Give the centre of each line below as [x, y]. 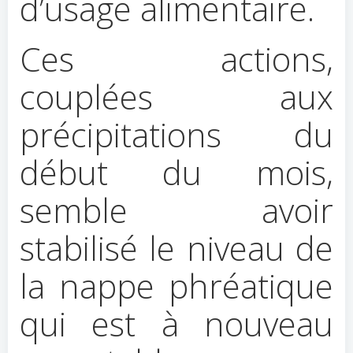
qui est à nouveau [176, 323]
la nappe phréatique [176, 286]
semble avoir [176, 210]
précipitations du [176, 134]
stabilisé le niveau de [176, 248]
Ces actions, [176, 59]
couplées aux [176, 97]
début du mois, [176, 172]
